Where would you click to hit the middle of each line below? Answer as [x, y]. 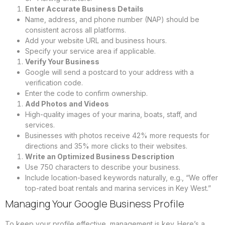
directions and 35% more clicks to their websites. [106, 146]
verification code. [54, 83]
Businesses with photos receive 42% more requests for [117, 136]
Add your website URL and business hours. [96, 41]
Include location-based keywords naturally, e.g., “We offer [122, 178]
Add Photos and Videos [67, 104]
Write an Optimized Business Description [100, 157]
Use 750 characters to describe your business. [103, 167]
